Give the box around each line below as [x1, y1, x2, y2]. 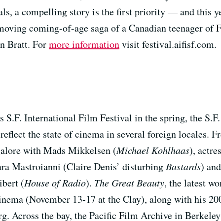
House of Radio [24, 176, 86, 189]
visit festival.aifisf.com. [119, 37, 217, 51]
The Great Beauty [94, 176, 164, 189]
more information [49, 37, 119, 51]
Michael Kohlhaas [116, 143, 189, 156]
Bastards [166, 159, 201, 173]
